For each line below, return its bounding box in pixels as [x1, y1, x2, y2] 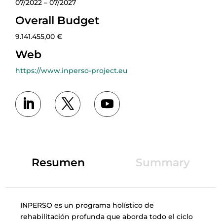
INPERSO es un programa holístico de [20, 200, 154, 210]
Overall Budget [15, 13, 100, 27]
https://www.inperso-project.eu [15, 66, 128, 75]
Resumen [31, 155, 85, 169]
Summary [136, 155, 190, 169]
